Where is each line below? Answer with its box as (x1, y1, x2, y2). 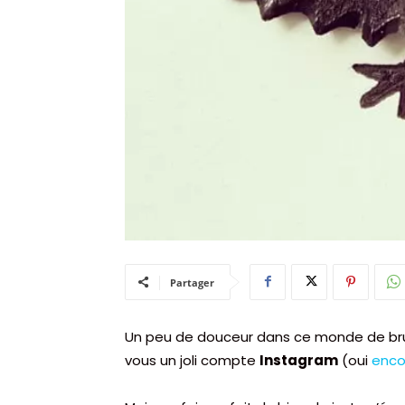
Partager (170, 275, 214, 289)
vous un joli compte (125, 350, 259, 370)
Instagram (259, 350, 338, 370)
